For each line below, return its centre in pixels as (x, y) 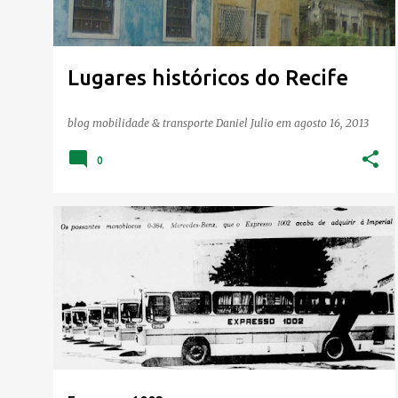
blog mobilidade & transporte (142, 123)
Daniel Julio (245, 123)
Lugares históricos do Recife (208, 77)
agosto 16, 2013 (331, 123)
